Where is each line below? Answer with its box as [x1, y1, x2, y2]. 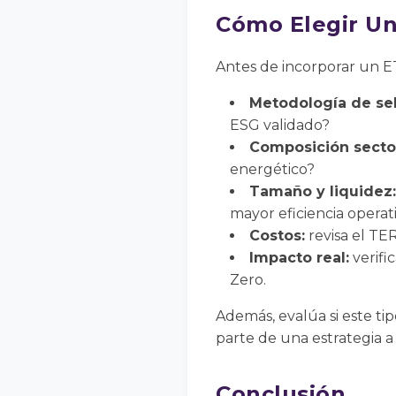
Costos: [249, 227, 305, 245]
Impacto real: [249, 249, 349, 267]
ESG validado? [230, 117, 330, 134]
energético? [230, 161, 315, 179]
